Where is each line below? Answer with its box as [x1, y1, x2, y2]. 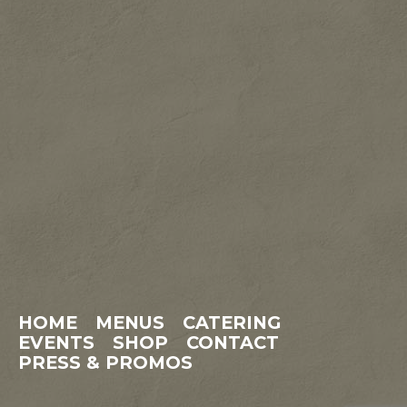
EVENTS [18, 332, 94, 353]
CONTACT [186, 332, 279, 353]
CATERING [183, 312, 281, 333]
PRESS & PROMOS [18, 352, 193, 373]
